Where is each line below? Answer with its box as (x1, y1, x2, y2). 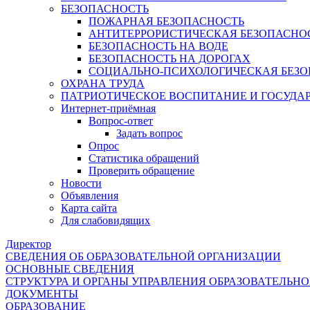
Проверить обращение (89, 165, 194, 176)
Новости (61, 177, 102, 189)
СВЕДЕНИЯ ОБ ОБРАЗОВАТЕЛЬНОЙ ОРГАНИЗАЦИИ (6, 250, 281, 262)
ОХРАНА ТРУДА (61, 77, 145, 89)
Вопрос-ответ (89, 115, 153, 127)
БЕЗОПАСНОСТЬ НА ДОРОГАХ (89, 53, 250, 64)
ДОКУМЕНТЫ (6, 288, 78, 300)
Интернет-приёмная (61, 102, 156, 114)
